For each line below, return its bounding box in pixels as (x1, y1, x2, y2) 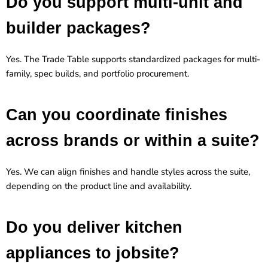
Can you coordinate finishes (6, 105, 227, 124)
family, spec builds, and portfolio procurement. (6, 67, 189, 80)
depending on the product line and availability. (6, 179, 191, 192)
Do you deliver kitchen (6, 218, 182, 236)
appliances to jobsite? (6, 243, 179, 262)
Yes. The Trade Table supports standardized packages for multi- (6, 53, 260, 65)
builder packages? (6, 19, 151, 37)
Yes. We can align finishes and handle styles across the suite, (6, 165, 250, 178)
